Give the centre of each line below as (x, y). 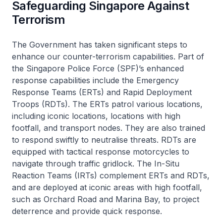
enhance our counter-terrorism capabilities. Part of (108, 57)
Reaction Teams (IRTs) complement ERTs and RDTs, (111, 176)
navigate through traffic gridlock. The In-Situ (96, 164)
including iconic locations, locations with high (96, 116)
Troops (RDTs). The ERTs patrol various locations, (107, 104)
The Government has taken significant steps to (100, 45)
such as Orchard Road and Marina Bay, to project (106, 199)
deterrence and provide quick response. (87, 211)
